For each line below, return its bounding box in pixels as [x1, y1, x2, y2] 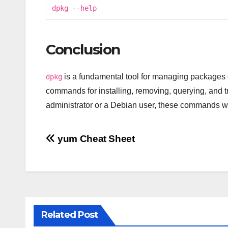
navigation [45, 153, 128, 174]
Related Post [41, 209, 98, 221]
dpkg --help [52, 4, 97, 12]
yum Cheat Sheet [55, 133, 135, 145]
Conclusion [46, 40, 120, 58]
